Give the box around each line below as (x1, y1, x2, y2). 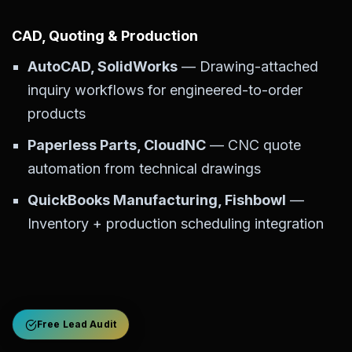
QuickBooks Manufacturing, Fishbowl (27, 191, 286, 208)
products (27, 104, 86, 122)
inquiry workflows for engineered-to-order (27, 81, 302, 98)
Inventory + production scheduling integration (27, 214, 324, 232)
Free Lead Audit (37, 318, 116, 330)
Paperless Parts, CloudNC (27, 136, 206, 153)
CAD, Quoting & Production (12, 27, 198, 44)
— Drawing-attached (178, 57, 318, 75)
